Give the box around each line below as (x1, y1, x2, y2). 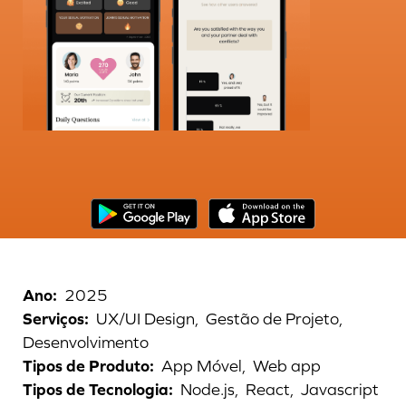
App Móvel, (161, 356, 246, 376)
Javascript (301, 380, 379, 400)
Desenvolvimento (23, 333, 149, 353)
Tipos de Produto (23, 356, 150, 376)
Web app (253, 356, 321, 376)
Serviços (23, 309, 84, 329)
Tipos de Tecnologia (23, 380, 169, 400)
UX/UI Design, (96, 309, 198, 329)
